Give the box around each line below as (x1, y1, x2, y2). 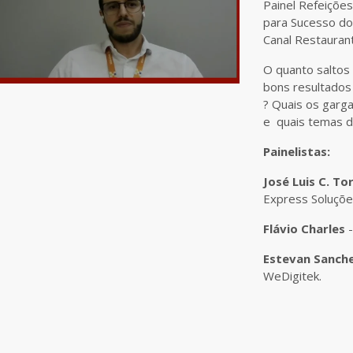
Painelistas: (263, 143, 330, 159)
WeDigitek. (263, 267, 321, 284)
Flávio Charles (263, 220, 348, 236)
